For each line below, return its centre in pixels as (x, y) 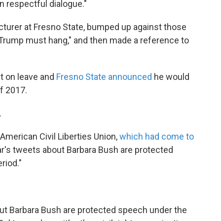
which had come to (157, 136)
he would (171, 77)
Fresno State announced (104, 77)
